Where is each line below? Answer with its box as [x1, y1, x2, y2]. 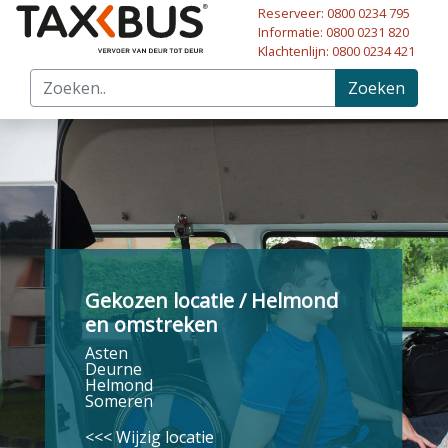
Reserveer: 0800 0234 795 [257, 4, 410, 22]
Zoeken [348, 77, 405, 99]
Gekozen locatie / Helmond [84, 286, 338, 314]
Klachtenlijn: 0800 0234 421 [257, 42, 415, 60]
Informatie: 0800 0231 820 [257, 23, 409, 41]
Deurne [84, 357, 142, 380]
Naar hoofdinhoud [23, 18, 163, 40]
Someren [84, 389, 153, 412]
